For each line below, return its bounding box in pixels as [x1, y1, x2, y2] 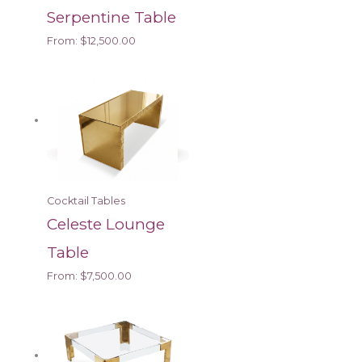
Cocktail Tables [47, 195, 126, 208]
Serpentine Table [47, 7, 177, 27]
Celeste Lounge [47, 214, 166, 234]
